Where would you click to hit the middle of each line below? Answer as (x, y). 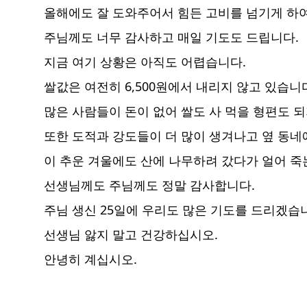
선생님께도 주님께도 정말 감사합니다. (149, 185)
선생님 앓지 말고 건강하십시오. (131, 235)
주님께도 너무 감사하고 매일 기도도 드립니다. (171, 37)
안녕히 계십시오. (90, 259)
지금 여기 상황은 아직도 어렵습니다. (145, 62)
